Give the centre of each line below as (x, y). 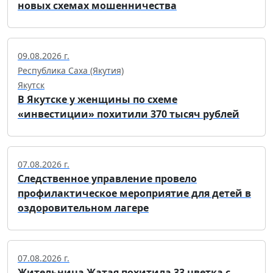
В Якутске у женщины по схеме (97, 100)
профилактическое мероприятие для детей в (134, 193)
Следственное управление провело (107, 179)
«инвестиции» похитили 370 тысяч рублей (129, 114)
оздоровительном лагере (83, 208)
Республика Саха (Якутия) (71, 71)
